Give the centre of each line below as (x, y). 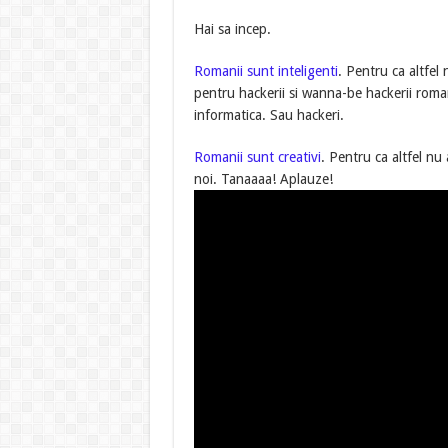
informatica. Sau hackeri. (268, 114)
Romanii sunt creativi (257, 156)
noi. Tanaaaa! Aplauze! (263, 178)
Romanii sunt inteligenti (265, 70)
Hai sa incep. (232, 28)
